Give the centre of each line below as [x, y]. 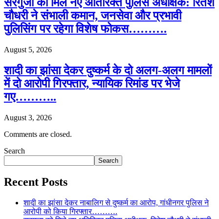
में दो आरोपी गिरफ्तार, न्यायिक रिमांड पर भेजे [92, 83]
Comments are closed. [38, 134]
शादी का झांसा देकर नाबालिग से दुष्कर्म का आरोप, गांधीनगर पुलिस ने [116, 202]
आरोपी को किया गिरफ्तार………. [70, 211]
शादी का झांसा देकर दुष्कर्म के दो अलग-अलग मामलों [108, 70]
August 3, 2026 [28, 117]
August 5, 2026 [28, 49]
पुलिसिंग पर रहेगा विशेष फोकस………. [85, 29]
